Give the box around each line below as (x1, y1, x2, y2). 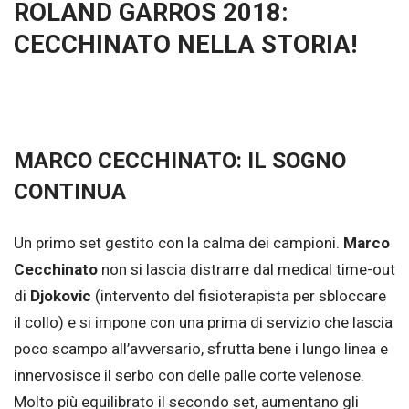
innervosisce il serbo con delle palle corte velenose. (14, 366, 364, 385)
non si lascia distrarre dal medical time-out (98, 260, 395, 279)
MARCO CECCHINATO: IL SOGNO (14, 146, 346, 173)
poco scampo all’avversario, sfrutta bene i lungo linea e (14, 340, 388, 359)
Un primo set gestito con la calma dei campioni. (14, 234, 343, 253)
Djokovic (30, 287, 91, 306)
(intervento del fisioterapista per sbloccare (91, 287, 386, 306)
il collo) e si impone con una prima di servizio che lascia (14, 313, 393, 332)
